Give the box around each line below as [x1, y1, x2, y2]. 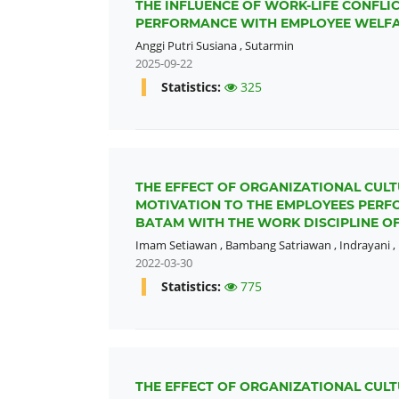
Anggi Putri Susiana [135, 37, 237, 53]
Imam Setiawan [135, 237, 217, 254]
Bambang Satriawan [225, 237, 331, 254]
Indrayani [339, 237, 390, 254]
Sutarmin [245, 37, 294, 53]
